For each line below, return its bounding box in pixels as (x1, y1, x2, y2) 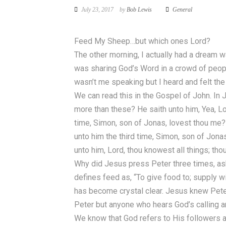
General (173, 6, 192, 13)
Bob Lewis (127, 6, 152, 13)
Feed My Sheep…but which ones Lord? (74, 36, 210, 46)
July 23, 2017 (80, 6, 114, 13)
